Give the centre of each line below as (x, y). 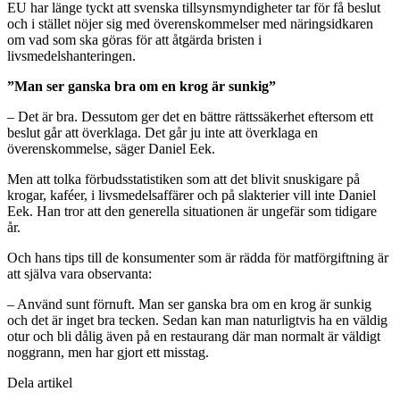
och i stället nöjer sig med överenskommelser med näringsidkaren (190, 23)
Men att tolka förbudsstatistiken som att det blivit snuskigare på (183, 179)
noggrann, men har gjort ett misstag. (108, 352)
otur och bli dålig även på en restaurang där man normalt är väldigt (194, 336)
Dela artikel (40, 382)
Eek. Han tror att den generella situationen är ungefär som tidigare (192, 211)
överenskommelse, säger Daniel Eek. (111, 148)
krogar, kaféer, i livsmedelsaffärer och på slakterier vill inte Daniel (192, 195)
